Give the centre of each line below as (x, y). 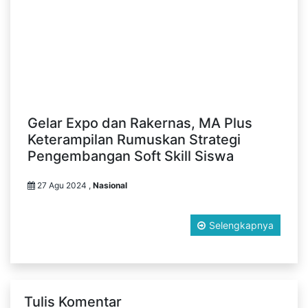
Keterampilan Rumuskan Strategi (134, 140)
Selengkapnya (241, 225)
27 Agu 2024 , (64, 186)
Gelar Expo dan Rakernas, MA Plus (140, 123)
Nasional (110, 186)
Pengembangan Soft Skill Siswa (131, 156)
